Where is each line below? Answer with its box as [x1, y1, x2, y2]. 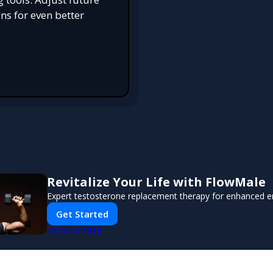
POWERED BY [46, 227, 82, 235]
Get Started [55, 208, 108, 220]
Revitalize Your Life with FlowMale [46, 174, 266, 190]
